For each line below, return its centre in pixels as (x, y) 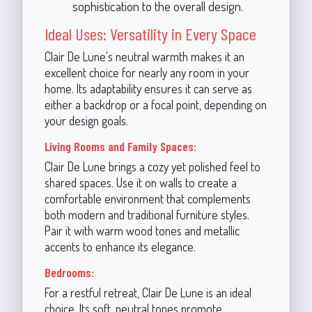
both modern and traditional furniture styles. (147, 214)
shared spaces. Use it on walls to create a (140, 182)
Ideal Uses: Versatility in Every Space (150, 34)
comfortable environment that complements (147, 198)
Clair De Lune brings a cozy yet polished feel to (152, 166)
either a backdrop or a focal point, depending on (155, 104)
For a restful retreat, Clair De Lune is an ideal (148, 292)
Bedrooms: (69, 272)
